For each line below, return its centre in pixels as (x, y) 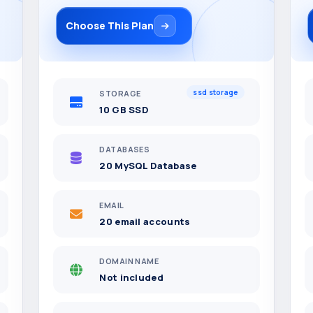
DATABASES (125, 150)
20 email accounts (145, 221)
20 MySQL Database (148, 165)
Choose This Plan (110, 26)
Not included (131, 277)
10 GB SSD (124, 109)
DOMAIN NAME (129, 261)
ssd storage (216, 92)
